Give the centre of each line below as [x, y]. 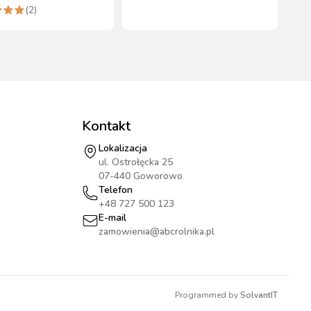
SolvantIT [259, 295]
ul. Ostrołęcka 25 [136, 162]
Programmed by [207, 295]
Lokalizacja [123, 148]
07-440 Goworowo [141, 176]
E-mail [112, 218]
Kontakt [106, 126]
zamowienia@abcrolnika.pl [157, 232]
